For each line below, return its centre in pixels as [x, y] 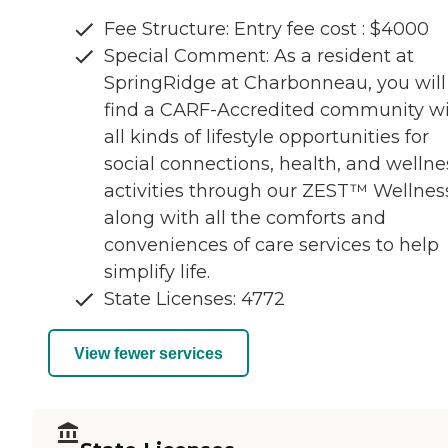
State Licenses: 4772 [194, 299]
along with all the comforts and [245, 218]
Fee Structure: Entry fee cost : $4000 [266, 29]
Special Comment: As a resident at [259, 56]
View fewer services [148, 353]
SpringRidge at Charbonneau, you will [275, 83]
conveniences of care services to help [271, 245]
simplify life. [157, 272]
